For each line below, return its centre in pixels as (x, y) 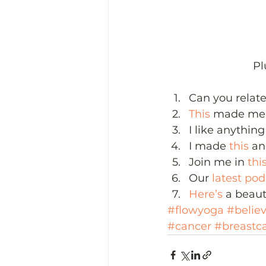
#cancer (189, 227)
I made (209, 146)
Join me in (218, 162)
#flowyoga (196, 210)
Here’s (207, 194)
